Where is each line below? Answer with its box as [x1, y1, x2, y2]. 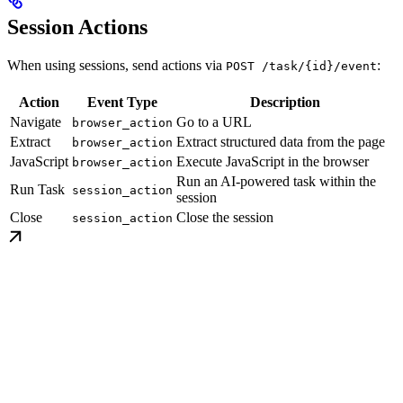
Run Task [10, 181, 65, 197]
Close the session [176, 209, 273, 225]
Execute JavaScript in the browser [176, 153, 369, 169]
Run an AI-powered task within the [176, 173, 376, 189]
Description [249, 94, 320, 110]
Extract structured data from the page [176, 133, 385, 149]
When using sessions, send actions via [7, 57, 226, 73]
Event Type [87, 94, 157, 110]
